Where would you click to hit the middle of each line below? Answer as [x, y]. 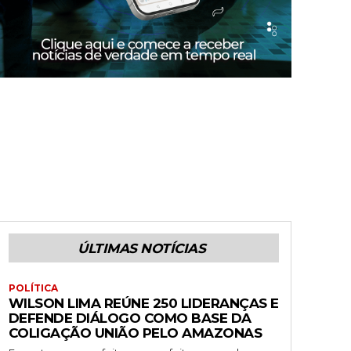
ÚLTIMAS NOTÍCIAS [142, 249]
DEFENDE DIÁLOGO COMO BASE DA [130, 318]
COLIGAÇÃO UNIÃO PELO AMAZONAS [135, 333]
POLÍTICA [33, 288]
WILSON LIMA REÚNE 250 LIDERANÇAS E [143, 304]
